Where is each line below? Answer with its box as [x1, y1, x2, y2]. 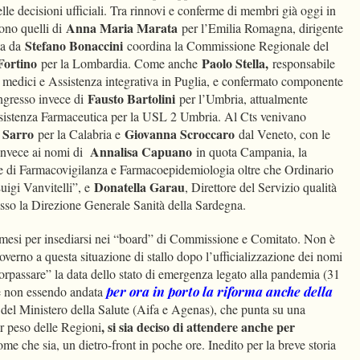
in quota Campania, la [192, 143, 307, 161]
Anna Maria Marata [66, 18, 178, 38]
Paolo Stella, [202, 54, 268, 73]
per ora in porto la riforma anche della [106, 283, 333, 301]
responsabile [268, 55, 335, 72]
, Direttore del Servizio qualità [185, 178, 337, 196]
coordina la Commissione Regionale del [123, 37, 329, 55]
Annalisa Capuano [90, 142, 192, 162]
